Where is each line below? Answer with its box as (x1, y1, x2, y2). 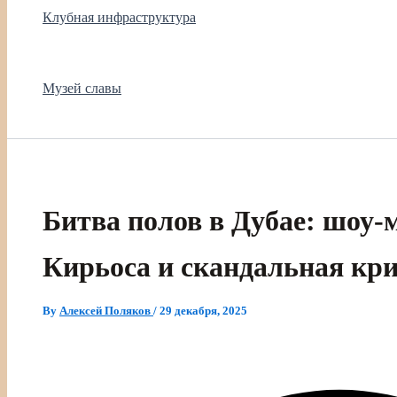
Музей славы (43, 80, 121, 96)
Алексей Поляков (59, 304, 153, 318)
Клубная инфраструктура (43, 9, 196, 25)
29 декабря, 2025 (160, 304, 247, 318)
